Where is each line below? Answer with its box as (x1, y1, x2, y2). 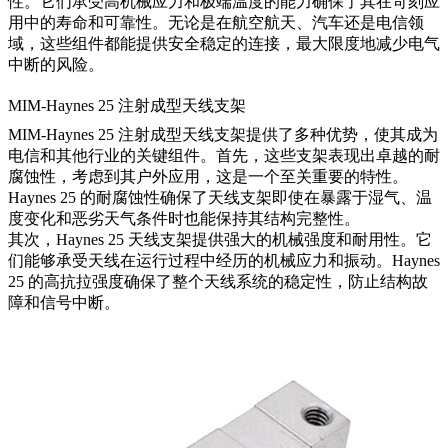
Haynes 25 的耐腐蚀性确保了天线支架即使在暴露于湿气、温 (8, 188, 432, 206)
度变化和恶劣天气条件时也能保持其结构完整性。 (8, 209, 360, 227)
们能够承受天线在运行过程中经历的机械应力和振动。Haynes (8, 251, 440, 269)
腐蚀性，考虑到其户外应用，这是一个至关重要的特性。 (8, 167, 408, 185)
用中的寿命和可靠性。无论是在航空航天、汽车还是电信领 (8, 14, 424, 32)
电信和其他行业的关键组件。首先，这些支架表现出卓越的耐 (8, 146, 440, 164)
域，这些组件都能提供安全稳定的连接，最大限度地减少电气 (8, 35, 440, 53)
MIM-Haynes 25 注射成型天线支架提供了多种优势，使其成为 (8, 125, 438, 143)
